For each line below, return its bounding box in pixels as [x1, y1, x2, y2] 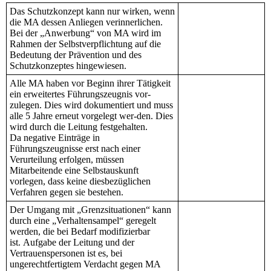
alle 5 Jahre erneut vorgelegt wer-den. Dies [10, 111, 173, 122]
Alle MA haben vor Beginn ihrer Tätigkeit [10, 78, 171, 89]
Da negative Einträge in [10, 132, 100, 143]
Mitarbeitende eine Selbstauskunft [10, 165, 139, 176]
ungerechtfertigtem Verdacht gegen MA [10, 259, 160, 270]
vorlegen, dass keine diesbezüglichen [10, 176, 151, 187]
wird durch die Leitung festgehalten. [10, 122, 148, 132]
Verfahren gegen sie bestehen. [10, 187, 123, 198]
